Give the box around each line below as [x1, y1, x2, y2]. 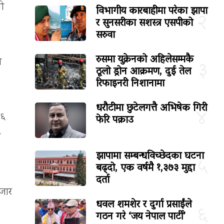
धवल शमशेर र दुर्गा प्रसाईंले [96, 195, 192, 214]
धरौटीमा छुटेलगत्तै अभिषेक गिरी [96, 98, 207, 118]
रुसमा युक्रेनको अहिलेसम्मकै [96, 50, 194, 69]
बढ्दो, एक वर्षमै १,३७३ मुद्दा [96, 158, 195, 178]
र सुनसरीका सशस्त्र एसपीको [96, 13, 193, 33]
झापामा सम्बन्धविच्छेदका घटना [96, 146, 204, 166]
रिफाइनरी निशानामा [96, 74, 165, 93]
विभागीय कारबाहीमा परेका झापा [96, 1, 208, 21]
